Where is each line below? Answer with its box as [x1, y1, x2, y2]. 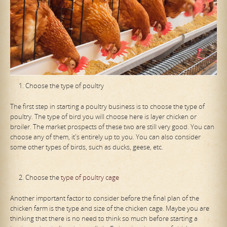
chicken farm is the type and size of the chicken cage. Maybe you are [10, 203, 209, 213]
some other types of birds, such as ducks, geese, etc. [10, 142, 163, 152]
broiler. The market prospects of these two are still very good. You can [10, 122, 214, 131]
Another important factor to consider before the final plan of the [10, 193, 199, 203]
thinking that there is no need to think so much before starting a [10, 213, 198, 223]
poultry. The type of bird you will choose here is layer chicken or [10, 111, 197, 121]
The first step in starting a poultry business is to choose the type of [10, 101, 205, 111]
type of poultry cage [61, 172, 119, 182]
